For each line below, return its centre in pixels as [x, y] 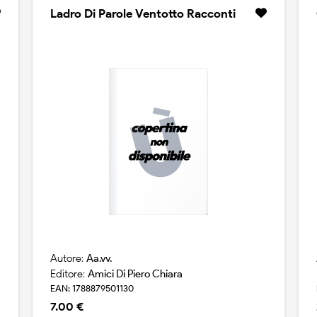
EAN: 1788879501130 [92, 289]
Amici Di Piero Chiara [135, 274]
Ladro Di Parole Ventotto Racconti [143, 14]
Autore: [68, 259]
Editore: [69, 274]
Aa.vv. [99, 259]
